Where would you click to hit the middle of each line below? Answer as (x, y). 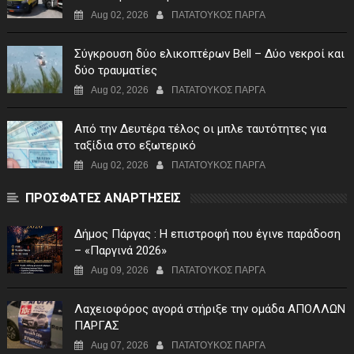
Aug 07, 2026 (119, 346)
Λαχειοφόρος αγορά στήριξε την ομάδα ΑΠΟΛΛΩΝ (209, 309)
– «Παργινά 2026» (120, 251)
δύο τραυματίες (115, 71)
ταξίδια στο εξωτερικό (135, 146)
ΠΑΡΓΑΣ (96, 326)
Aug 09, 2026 (119, 271)
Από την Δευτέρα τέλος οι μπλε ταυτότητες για (200, 129)
